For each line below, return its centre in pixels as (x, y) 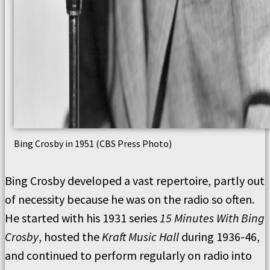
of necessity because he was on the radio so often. (130, 199)
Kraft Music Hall (140, 237)
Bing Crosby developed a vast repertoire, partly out (135, 181)
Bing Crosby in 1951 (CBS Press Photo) (93, 143)
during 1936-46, (219, 237)
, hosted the (70, 237)
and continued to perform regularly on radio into (128, 255)
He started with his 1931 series (82, 218)
